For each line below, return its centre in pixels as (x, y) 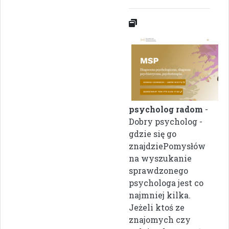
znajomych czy (160, 220)
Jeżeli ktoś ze (157, 208)
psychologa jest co (166, 183)
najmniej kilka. (160, 195)
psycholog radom (166, 109)
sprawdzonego (158, 171)
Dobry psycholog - (166, 122)
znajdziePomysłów (167, 146)
